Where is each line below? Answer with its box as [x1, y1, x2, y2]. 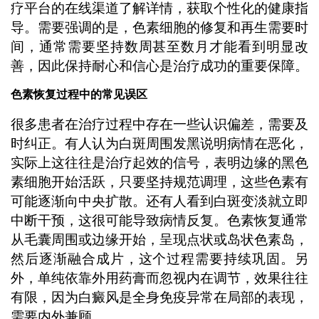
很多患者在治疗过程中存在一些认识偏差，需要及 [10, 116, 309, 132]
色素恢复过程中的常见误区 [10, 88, 147, 101]
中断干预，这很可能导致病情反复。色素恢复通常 [10, 212, 309, 228]
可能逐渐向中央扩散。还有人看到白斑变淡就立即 [10, 193, 309, 209]
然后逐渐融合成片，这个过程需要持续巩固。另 [10, 251, 309, 266]
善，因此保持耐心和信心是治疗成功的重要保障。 [10, 58, 308, 73]
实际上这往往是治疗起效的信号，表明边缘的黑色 [10, 155, 309, 170]
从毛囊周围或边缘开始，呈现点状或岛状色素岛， [10, 231, 309, 247]
